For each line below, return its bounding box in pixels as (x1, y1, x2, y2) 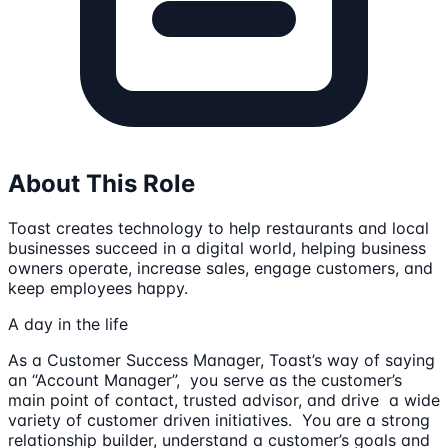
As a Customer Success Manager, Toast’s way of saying (8, 349, 435, 370)
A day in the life (8, 313, 128, 334)
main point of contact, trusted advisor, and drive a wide (8, 389, 440, 410)
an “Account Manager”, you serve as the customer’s (8, 369, 402, 390)
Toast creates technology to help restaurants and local (8, 217, 429, 238)
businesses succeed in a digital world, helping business (8, 237, 426, 258)
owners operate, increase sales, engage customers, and (8, 257, 433, 278)
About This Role (8, 168, 195, 198)
